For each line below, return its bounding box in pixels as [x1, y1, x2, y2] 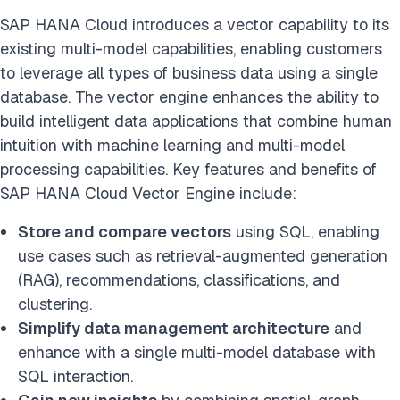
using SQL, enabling [231, 221, 379, 242]
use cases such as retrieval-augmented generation [18, 245, 387, 266]
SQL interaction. [18, 365, 133, 387]
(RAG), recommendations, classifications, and [18, 269, 340, 290]
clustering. [18, 293, 92, 314]
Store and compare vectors [18, 221, 231, 242]
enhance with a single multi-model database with [18, 341, 376, 362]
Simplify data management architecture [18, 317, 329, 338]
